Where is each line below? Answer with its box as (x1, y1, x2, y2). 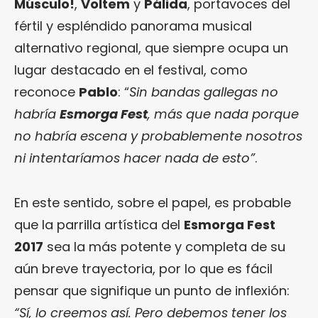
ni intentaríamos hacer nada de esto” (14, 148, 255, 167)
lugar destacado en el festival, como (14, 60, 248, 79)
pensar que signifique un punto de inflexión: (14, 281, 290, 300)
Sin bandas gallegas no (129, 82, 278, 101)
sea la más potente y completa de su (43, 237, 285, 256)
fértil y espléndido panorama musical (14, 16, 252, 35)
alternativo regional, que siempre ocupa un (14, 38, 288, 57)
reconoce (14, 82, 79, 101)
